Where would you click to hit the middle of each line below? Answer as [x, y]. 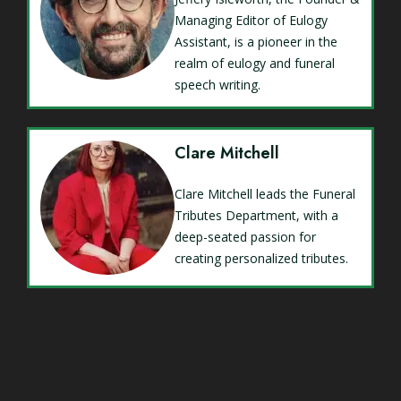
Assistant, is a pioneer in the [256, 42]
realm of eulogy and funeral [255, 64]
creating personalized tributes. [261, 259]
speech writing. [218, 85]
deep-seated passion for [245, 237]
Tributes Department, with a [256, 216]
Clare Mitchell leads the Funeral [265, 194]
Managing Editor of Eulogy [251, 21]
